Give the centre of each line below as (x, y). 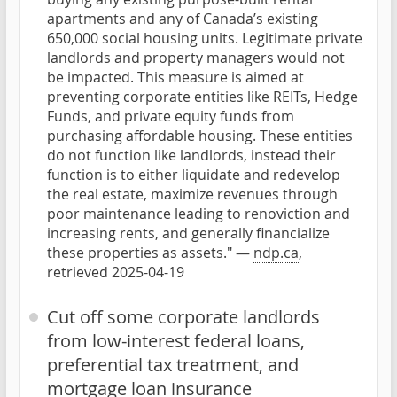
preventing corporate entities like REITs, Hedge (202, 96)
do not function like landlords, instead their (191, 155)
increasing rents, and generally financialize (188, 233)
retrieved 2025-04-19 (116, 272)
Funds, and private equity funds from (171, 116)
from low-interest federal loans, (176, 340)
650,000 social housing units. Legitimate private (205, 38)
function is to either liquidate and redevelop (194, 174)
